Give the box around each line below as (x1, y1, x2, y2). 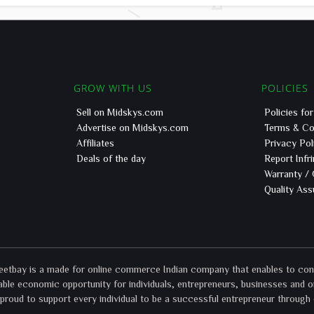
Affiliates (76, 138, 114, 148)
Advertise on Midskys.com (76, 123, 189, 132)
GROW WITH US (74, 81, 152, 95)
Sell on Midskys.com (76, 107, 163, 117)
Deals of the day (76, 153, 146, 163)
